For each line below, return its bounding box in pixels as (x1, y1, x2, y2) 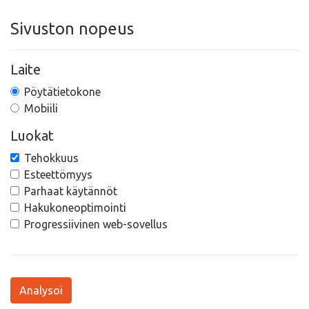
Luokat (10, 128, 54, 143)
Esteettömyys (24, 168, 92, 181)
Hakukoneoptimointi (24, 201, 126, 214)
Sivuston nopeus (10, 19, 134, 38)
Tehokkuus (24, 152, 79, 164)
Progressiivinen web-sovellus (24, 218, 168, 230)
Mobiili (24, 102, 58, 114)
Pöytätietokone (24, 86, 101, 98)
